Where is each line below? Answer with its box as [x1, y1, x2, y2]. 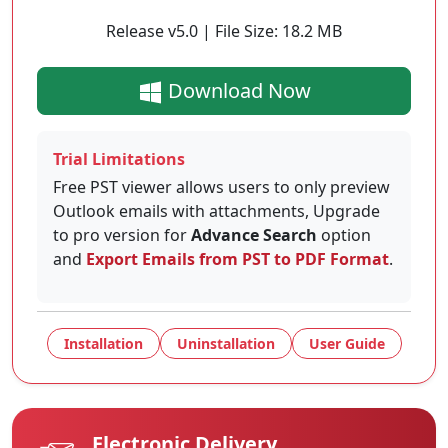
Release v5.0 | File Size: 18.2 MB [106, 20, 342, 43]
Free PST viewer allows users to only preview [53, 176, 390, 199]
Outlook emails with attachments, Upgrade [53, 200, 380, 223]
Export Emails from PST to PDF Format [86, 248, 389, 271]
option [317, 224, 371, 247]
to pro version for [53, 224, 191, 247]
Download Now [162, 77, 311, 105]
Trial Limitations [53, 148, 185, 171]
